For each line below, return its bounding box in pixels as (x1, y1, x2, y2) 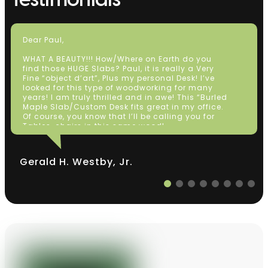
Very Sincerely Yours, (23, 149, 109, 160)
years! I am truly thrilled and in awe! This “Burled (23, 92, 227, 102)
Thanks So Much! (23, 139, 94, 150)
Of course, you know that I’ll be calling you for (23, 111, 215, 121)
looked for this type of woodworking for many (23, 82, 213, 93)
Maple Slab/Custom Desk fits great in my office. (23, 101, 224, 112)
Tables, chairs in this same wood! (23, 120, 165, 131)
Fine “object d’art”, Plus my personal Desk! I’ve (23, 72, 215, 83)
